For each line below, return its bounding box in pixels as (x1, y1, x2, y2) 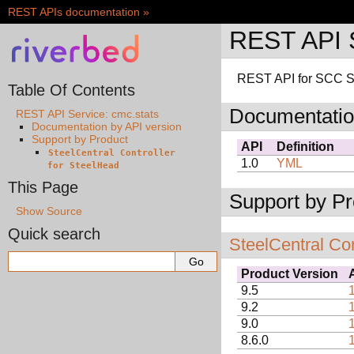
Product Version (241, 267, 338, 281)
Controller (120, 148, 175, 159)
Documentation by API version (32, 120, 182, 134)
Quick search (8, 225, 100, 243)
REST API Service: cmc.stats (16, 107, 159, 121)
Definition (277, 140, 334, 153)
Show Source (16, 205, 82, 218)
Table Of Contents (8, 81, 135, 100)
